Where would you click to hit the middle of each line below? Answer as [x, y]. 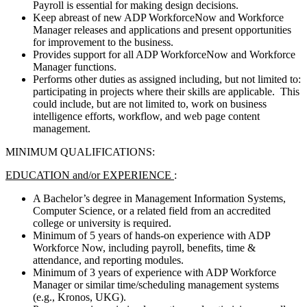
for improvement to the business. [103, 42]
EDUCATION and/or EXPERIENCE [90, 175]
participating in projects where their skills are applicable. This [166, 91]
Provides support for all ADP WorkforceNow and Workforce [164, 54]
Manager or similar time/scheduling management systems [156, 284]
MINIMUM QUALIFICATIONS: [80, 151]
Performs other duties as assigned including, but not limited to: [167, 79]
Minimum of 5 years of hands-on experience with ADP [151, 235]
